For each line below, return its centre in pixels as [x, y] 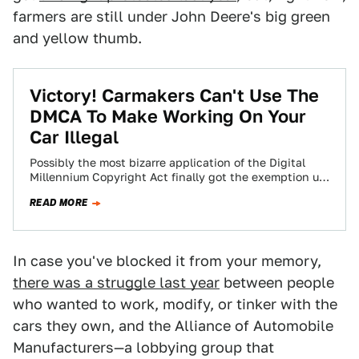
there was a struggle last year [116, 282]
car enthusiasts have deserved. [114, 192]
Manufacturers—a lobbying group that [143, 347]
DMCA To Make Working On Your [168, 116]
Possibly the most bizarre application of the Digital [167, 163]
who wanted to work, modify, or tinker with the [175, 304]
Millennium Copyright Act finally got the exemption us [177, 177]
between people [277, 282]
